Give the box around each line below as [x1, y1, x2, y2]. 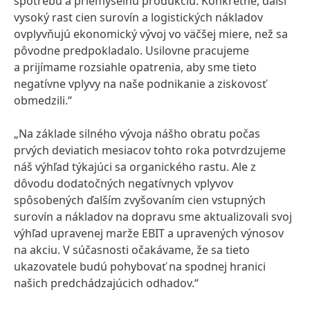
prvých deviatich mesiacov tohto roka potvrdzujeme [14, 143, 286, 158]
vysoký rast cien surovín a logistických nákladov [14, 10, 263, 25]
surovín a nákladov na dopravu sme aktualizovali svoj [14, 209, 292, 224]
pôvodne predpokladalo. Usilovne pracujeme [14, 43, 249, 58]
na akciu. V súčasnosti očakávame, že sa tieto [14, 242, 250, 257]
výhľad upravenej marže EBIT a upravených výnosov [14, 226, 284, 241]
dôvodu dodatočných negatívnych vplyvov [14, 176, 233, 191]
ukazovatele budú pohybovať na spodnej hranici [14, 259, 266, 274]
